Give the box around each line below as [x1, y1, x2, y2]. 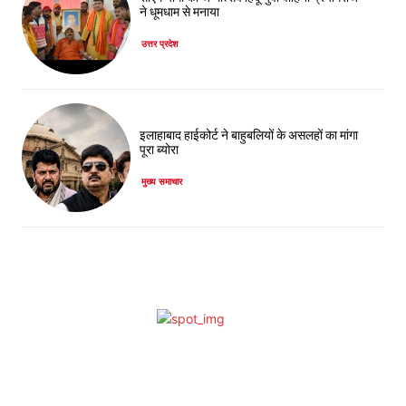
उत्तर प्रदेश [141, 37, 178, 51]
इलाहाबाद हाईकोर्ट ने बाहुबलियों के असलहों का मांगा [140, 128, 358, 143]
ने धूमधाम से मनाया [140, 5, 219, 20]
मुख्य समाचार [141, 175, 182, 188]
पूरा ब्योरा [140, 142, 179, 158]
